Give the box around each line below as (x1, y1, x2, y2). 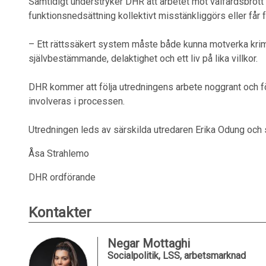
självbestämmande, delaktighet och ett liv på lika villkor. (28, 53, 258, 64)
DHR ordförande (28, 172, 98, 183)
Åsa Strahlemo (28, 148, 89, 159)
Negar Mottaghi (107, 236, 190, 251)
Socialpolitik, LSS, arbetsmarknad (107, 250, 246, 261)
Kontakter (28, 204, 91, 221)
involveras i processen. (28, 96, 125, 107)
